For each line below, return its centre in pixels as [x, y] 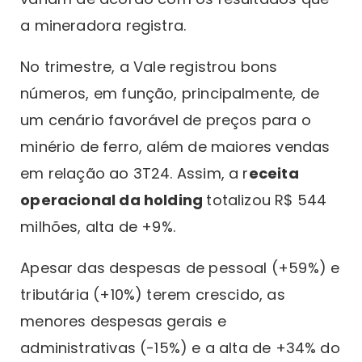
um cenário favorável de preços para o [166, 120]
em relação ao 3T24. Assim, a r [135, 174]
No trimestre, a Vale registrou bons [149, 67]
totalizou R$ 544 [267, 200]
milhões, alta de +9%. [98, 227]
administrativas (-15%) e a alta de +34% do [180, 348]
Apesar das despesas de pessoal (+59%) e [180, 268]
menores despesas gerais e [123, 322]
